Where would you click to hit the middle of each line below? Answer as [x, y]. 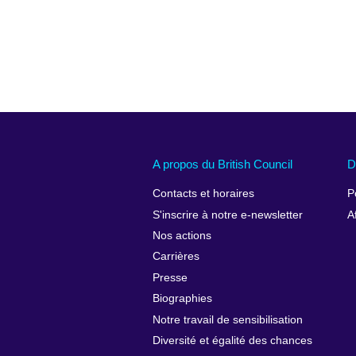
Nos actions [182, 236]
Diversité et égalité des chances [232, 340]
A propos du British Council [222, 164]
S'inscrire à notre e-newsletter [228, 215]
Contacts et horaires [203, 194]
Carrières [176, 257]
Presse [170, 277]
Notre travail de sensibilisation [228, 319]
